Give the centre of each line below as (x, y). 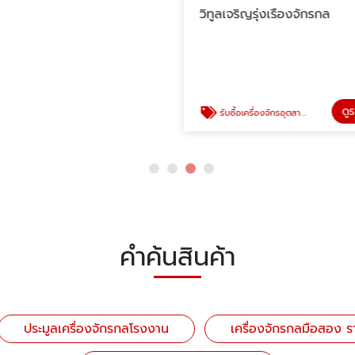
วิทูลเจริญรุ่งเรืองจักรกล (265, 14)
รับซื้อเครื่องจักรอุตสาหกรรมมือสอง (259, 113)
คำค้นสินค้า (177, 257)
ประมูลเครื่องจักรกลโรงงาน (96, 328)
